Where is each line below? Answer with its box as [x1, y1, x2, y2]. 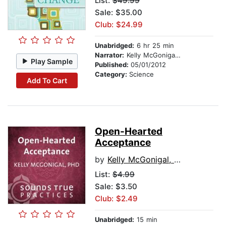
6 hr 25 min [134, 41, 174, 50]
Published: [95, 61, 131, 69]
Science [129, 70, 154, 79]
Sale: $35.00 [95, 8, 142, 18]
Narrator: [95, 51, 124, 60]
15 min [134, 215, 157, 224]
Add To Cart [26, 76, 67, 85]
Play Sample [31, 56, 73, 66]
